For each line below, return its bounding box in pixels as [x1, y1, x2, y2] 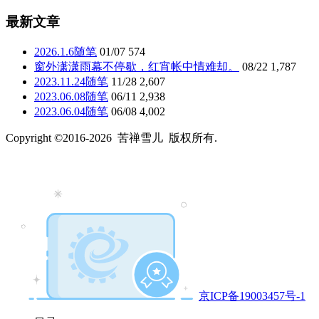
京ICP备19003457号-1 [199, 290, 305, 303]
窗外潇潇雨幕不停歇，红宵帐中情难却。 [34, 61, 239, 73]
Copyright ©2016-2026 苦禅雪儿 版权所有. [6, 132, 217, 145]
